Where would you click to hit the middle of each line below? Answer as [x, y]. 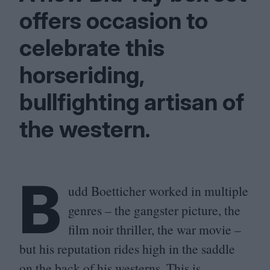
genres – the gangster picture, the [154, 210]
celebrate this [92, 48]
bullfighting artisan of [132, 102]
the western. [85, 129]
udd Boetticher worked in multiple [158, 191]
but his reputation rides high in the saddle [127, 249]
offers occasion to [114, 20]
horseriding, [82, 75]
